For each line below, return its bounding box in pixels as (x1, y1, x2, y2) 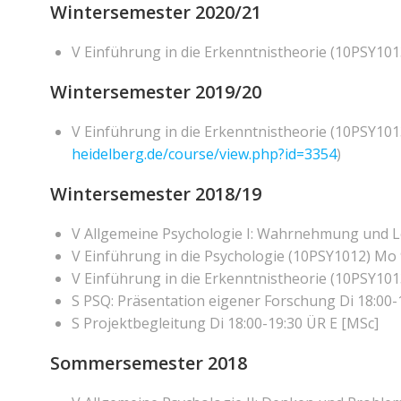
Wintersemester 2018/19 (50, 182, 261, 206)
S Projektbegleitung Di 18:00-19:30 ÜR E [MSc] (72, 313, 379, 333)
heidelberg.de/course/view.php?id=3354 (72, 144, 337, 164)
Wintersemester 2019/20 (50, 80, 261, 104)
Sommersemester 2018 (50, 351, 247, 375)
